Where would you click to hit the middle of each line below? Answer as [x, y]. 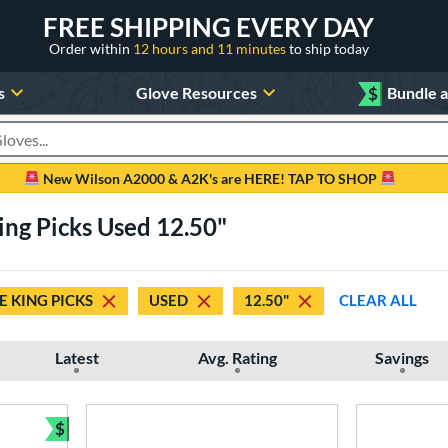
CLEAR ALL [378, 300]
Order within [90, 48]
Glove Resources [196, 92]
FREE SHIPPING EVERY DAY [208, 26]
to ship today [328, 48]
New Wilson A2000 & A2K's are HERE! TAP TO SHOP [210, 178]
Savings [402, 357]
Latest [76, 357]
